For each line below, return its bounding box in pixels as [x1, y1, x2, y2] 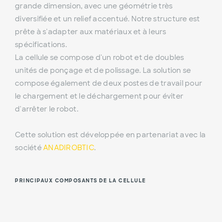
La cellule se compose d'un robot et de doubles [15, 53, 184, 62]
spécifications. [15, 40, 67, 50]
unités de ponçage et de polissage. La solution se [15, 66, 191, 75]
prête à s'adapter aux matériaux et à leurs [15, 27, 166, 37]
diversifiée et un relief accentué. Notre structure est [15, 14, 200, 24]
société [15, 143, 43, 153]
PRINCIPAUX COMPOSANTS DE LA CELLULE [15, 177, 146, 184]
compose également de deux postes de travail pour [15, 79, 202, 88]
